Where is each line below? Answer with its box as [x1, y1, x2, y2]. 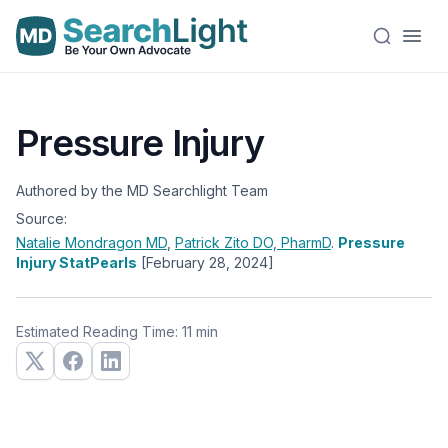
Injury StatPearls [16, 254, 137, 271]
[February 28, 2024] [141, 254, 274, 271]
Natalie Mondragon [16, 234, 146, 251]
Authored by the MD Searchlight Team [16, 182, 268, 199]
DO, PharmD [253, 234, 331, 251]
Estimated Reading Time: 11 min [16, 323, 218, 340]
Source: [16, 210, 67, 227]
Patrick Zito [175, 234, 253, 251]
